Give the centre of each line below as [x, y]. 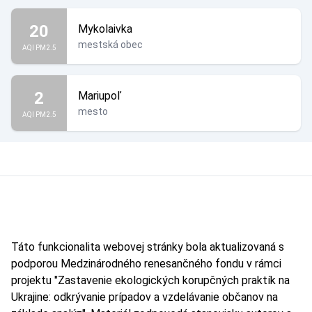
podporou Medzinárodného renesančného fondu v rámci [146, 264]
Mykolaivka [105, 29]
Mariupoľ [100, 96]
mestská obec [110, 45]
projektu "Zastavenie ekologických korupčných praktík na [150, 280]
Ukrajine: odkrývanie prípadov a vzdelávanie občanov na [145, 297]
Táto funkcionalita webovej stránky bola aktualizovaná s [148, 247]
